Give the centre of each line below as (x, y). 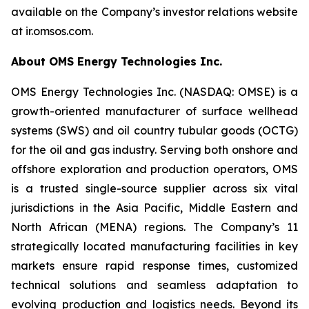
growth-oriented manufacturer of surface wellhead (154, 111)
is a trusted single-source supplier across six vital (154, 188)
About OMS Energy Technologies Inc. (117, 61)
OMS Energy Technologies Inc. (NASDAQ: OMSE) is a (154, 92)
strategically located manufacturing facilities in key (154, 246)
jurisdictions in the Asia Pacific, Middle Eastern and (154, 208)
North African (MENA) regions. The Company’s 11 (154, 227)
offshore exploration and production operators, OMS (154, 169)
